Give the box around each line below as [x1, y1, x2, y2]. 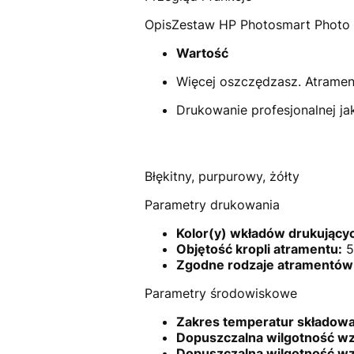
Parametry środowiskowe [144, 284, 297, 301]
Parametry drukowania [144, 196, 280, 213]
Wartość [175, 44, 228, 61]
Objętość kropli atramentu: [175, 240, 342, 257]
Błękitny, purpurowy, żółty [144, 168, 299, 184]
